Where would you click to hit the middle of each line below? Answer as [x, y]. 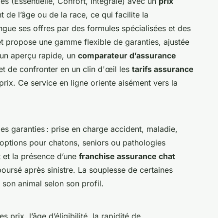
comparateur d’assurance [127, 55]
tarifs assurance [163, 69]
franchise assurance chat [127, 156]
